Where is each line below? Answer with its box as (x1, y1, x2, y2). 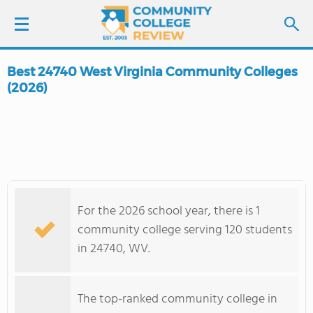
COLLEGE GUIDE (21, 225, 103, 243)
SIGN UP (80, 104, 116, 120)
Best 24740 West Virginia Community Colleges (7, 64, 298, 80)
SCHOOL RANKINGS (21, 186, 121, 204)
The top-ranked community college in (78, 289, 277, 310)
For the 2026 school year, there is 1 (78, 201, 260, 221)
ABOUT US (21, 264, 74, 282)
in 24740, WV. (78, 239, 150, 259)
